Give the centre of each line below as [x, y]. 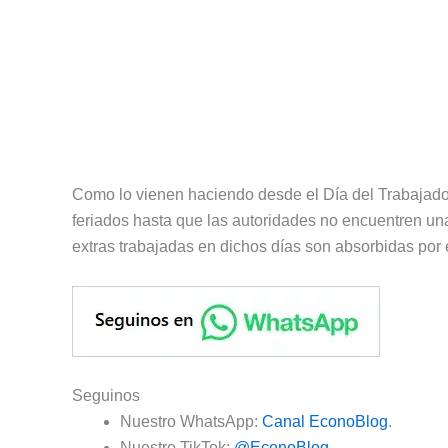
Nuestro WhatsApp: [191, 421]
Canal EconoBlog [325, 421]
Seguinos [106, 395]
